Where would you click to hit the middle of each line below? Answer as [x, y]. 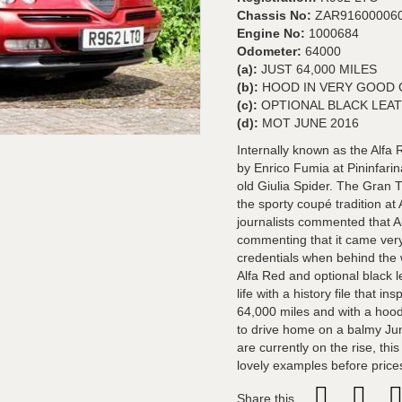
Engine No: [273, 33]
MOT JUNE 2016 [310, 123]
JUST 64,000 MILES [319, 69]
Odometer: [271, 51]
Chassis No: [276, 15]
